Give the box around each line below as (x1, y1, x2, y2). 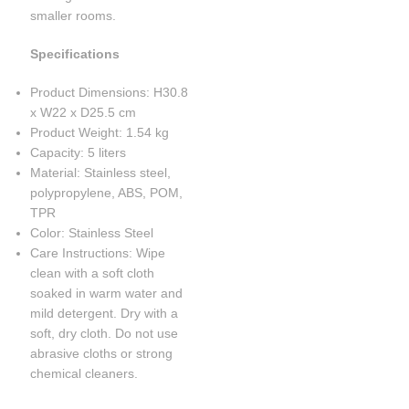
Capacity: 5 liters (30, 144, 127, 160)
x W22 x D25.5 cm (30, 104, 137, 120)
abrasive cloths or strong (30, 345, 173, 361)
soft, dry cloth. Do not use (30, 325, 179, 341)
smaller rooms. (30, 7, 117, 23)
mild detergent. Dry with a (30, 305, 179, 320)
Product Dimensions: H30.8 (30, 84, 189, 100)
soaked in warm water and (30, 285, 184, 300)
